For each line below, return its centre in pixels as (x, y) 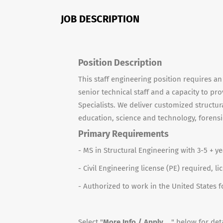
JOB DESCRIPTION (100, 19)
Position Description (120, 63)
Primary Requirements (123, 134)
